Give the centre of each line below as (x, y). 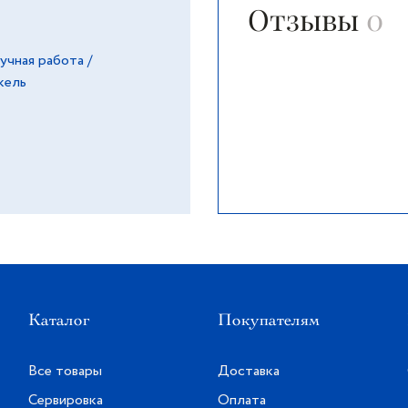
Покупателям (268, 320)
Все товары (66, 371)
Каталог (60, 320)
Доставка (248, 371)
